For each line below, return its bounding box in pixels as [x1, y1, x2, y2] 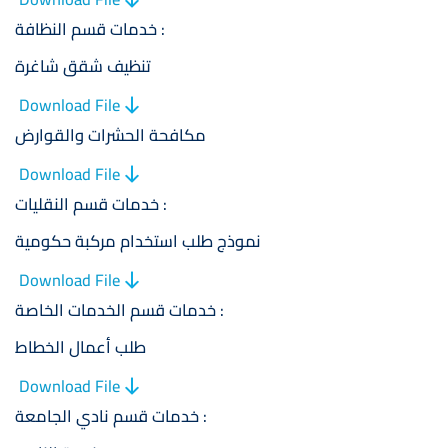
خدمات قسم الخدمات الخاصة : [216, 295, 228, 326]
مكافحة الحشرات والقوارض [15, 120, 206, 151]
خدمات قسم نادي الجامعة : [199, 401, 211, 432]
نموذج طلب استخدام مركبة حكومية [15, 226, 261, 257]
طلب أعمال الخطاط [15, 332, 146, 363]
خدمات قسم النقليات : [159, 189, 171, 220]
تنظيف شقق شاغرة [15, 51, 151, 82]
